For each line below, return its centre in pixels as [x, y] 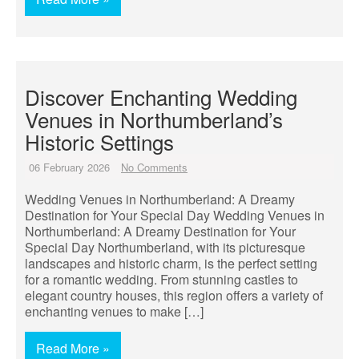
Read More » [73, 348]
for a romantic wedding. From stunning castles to [161, 279]
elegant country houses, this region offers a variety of [174, 295]
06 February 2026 [69, 167]
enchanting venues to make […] [114, 311]
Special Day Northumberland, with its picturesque [165, 247]
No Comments [154, 167]
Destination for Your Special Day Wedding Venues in [175, 215]
